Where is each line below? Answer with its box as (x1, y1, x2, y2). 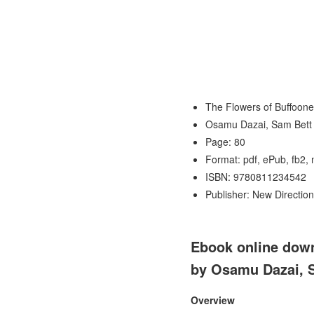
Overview (191, 293, 235, 307)
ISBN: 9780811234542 (205, 170, 306, 184)
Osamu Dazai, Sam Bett (205, 117, 312, 131)
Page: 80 (205, 135, 245, 149)
